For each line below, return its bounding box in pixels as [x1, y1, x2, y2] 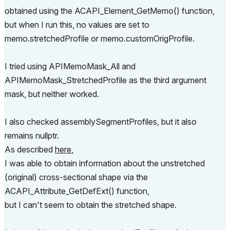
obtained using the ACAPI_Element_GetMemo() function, [5, 6, 215, 16]
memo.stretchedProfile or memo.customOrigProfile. [5, 33, 195, 44]
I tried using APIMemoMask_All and [5, 61, 136, 71]
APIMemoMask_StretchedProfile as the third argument [5, 75, 206, 85]
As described [5, 144, 55, 155]
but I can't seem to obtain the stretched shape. [5, 200, 177, 210]
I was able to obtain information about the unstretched [5, 158, 205, 168]
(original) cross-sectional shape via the [5, 172, 148, 182]
